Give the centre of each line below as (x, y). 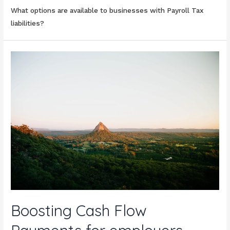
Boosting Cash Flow (79, 210)
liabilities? (28, 23)
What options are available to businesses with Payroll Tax (108, 10)
